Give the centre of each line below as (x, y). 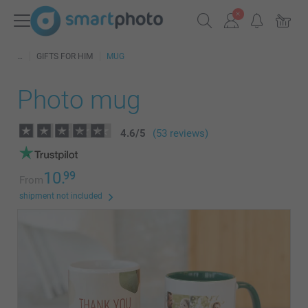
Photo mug (79, 100)
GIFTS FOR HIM (65, 56)
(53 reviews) (180, 133)
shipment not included (61, 196)
